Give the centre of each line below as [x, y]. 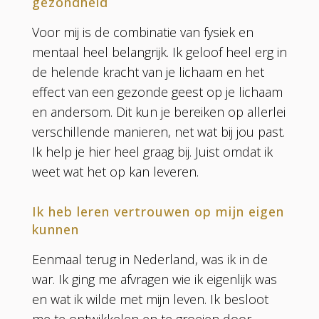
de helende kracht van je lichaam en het [148, 72]
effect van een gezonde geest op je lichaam [157, 91]
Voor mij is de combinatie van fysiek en [142, 32]
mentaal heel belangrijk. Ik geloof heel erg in [159, 52]
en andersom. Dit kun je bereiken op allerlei [158, 111]
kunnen [55, 229]
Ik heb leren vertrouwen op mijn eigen [158, 211]
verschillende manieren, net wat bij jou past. [158, 131]
